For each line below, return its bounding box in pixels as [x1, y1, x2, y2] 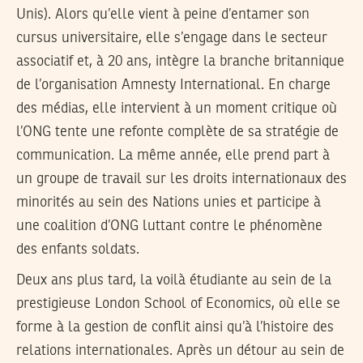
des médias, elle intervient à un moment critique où [16, 100, 337, 116]
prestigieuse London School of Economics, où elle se [16, 297, 340, 312]
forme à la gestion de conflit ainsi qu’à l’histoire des [16, 320, 334, 335]
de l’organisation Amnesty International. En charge [16, 77, 331, 92]
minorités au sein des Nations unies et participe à [16, 194, 321, 210]
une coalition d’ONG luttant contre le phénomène [16, 218, 322, 233]
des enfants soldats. [16, 241, 139, 257]
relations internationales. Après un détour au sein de [16, 344, 344, 359]
